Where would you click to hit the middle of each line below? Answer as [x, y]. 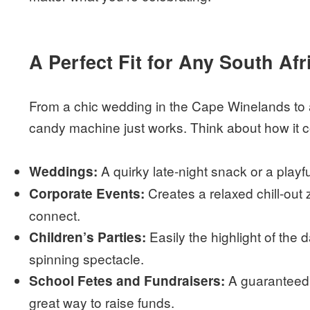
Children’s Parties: [88, 237]
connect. [55, 215]
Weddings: [64, 171]
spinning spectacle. [87, 258]
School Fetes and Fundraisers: [127, 280]
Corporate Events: [87, 193]
